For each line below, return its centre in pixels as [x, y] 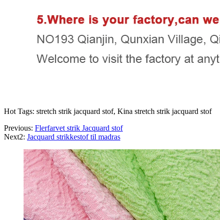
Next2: [15, 137]
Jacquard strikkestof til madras [74, 137]
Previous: [19, 128]
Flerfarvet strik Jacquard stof [79, 128]
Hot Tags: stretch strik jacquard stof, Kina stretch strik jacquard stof [108, 111]
